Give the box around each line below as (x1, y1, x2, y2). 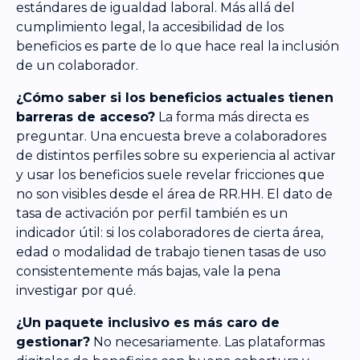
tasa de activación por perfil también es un (16, 205, 288, 221)
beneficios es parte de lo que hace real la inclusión (16, 38, 339, 54)
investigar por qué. (16, 282, 136, 298)
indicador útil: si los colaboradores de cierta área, (16, 224, 323, 240)
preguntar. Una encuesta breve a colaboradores (16, 128, 326, 144)
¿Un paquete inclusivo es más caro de (16, 314, 280, 330)
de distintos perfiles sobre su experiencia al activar (16, 147, 336, 163)
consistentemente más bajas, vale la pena (16, 263, 280, 279)
